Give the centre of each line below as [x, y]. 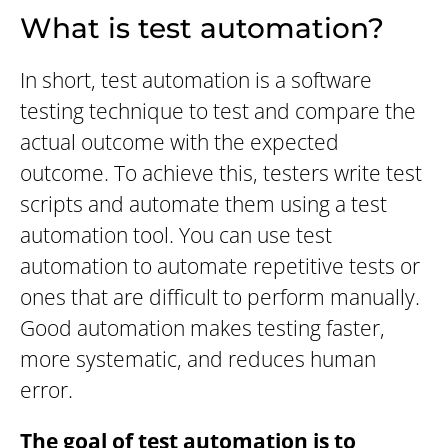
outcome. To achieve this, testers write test [221, 173]
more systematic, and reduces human [198, 359]
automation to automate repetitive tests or [220, 266]
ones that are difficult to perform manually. [220, 297]
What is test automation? [202, 28]
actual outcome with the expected [179, 142]
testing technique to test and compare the [218, 111]
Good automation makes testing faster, [202, 328]
